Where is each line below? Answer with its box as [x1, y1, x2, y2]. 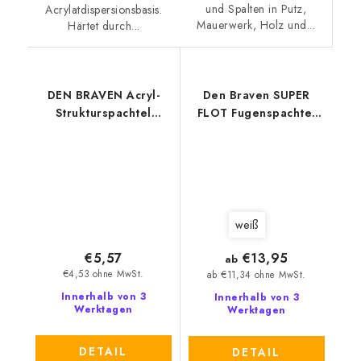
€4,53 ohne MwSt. [62, 268, 144, 281]
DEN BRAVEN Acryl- [47, 87, 160, 104]
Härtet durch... [68, 18, 140, 35]
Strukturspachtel [55, 105, 151, 122]
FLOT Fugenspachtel [197, 105, 316, 122]
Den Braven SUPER [202, 87, 310, 104]
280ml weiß [69, 122, 138, 139]
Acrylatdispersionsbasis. [45, 2, 163, 19]
